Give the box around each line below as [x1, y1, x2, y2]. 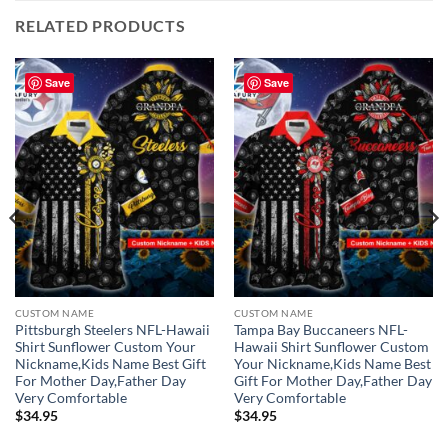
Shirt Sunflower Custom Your [14, 338, 196, 355]
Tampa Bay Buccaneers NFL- [233, 321, 408, 338]
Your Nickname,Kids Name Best [233, 355, 431, 372]
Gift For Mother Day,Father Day [233, 372, 432, 389]
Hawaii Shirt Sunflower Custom [233, 338, 429, 355]
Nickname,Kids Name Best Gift [14, 355, 206, 372]
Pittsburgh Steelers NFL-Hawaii [14, 321, 210, 338]
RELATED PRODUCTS [15, 15, 186, 35]
